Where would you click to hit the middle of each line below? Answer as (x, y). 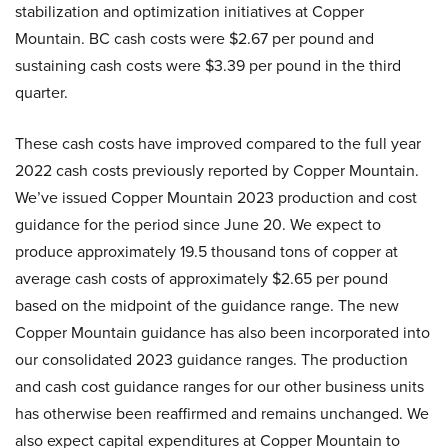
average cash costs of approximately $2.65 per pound (201, 279)
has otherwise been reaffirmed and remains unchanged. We (222, 414)
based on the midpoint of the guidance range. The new (207, 306)
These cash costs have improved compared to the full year (218, 144)
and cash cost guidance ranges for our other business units (219, 387)
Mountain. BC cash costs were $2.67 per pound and (194, 39)
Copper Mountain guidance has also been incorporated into (222, 333)
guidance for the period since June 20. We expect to (198, 225)
